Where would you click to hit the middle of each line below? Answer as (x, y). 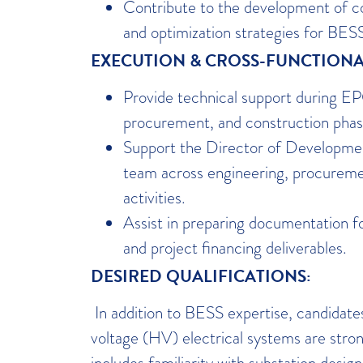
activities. (154, 197)
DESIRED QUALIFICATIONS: (205, 276)
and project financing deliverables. (235, 247)
